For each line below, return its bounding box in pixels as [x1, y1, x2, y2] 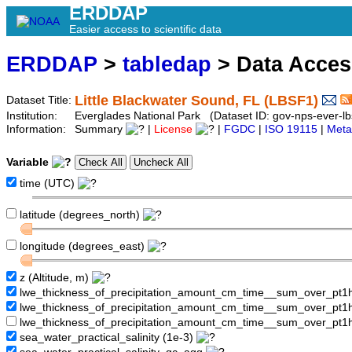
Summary [75, 123, 126, 136]
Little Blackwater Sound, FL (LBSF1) [75, 93, 318, 109]
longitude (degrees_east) [16, 240, 148, 253]
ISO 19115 [265, 123, 317, 136]
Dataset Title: [6, 94, 75, 107]
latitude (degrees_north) [16, 209, 143, 222]
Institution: [6, 110, 60, 123]
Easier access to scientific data [69, 23, 222, 35]
